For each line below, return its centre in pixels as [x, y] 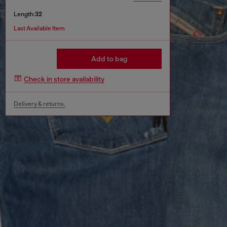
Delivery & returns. [40, 104]
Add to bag [109, 59]
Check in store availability [64, 79]
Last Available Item [39, 29]
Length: [24, 14]
